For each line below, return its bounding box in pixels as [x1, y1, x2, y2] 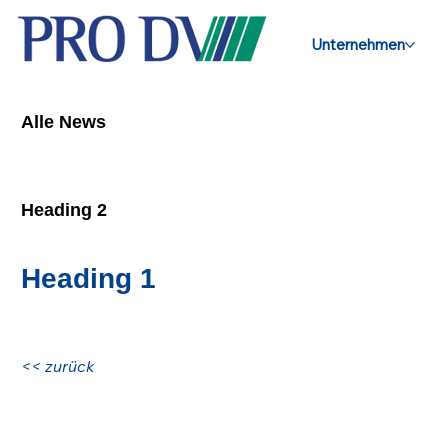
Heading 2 [21, 199, 107, 220]
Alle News [21, 112, 106, 132]
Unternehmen [310, 35, 405, 55]
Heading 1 [21, 262, 156, 294]
